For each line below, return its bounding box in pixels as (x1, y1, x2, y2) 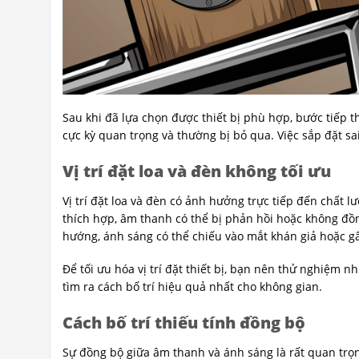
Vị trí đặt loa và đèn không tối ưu (63, 160, 331, 183)
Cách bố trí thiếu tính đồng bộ (63, 311, 305, 333)
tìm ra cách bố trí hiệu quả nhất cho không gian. (63, 278, 322, 294)
